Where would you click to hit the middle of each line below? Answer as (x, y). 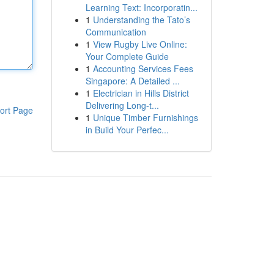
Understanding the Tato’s (141, 20)
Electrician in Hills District (141, 93)
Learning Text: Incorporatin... (141, 7)
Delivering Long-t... (122, 105)
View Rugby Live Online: (140, 44)
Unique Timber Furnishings (145, 117)
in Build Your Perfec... (127, 130)
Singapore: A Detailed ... (132, 81)
